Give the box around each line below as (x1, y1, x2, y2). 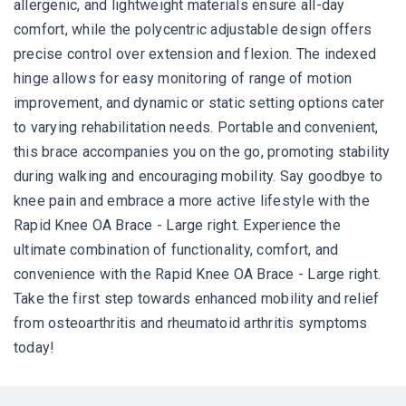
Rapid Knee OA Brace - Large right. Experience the (14, 217, 341, 235)
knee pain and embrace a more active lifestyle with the (14, 192, 370, 210)
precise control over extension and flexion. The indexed (14, 45, 377, 63)
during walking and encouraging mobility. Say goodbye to (14, 168, 383, 186)
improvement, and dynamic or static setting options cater (14, 94, 385, 112)
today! (14, 339, 55, 357)
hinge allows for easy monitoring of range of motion (14, 70, 353, 88)
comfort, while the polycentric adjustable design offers (14, 21, 372, 39)
